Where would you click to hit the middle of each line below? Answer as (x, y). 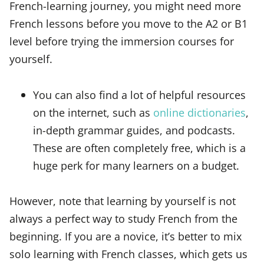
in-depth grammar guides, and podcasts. (134, 130)
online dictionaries (199, 112)
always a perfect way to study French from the (123, 219)
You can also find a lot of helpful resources (139, 94)
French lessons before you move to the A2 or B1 (128, 24)
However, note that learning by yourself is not (123, 201)
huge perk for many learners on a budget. (136, 165)
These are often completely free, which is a (139, 147)
